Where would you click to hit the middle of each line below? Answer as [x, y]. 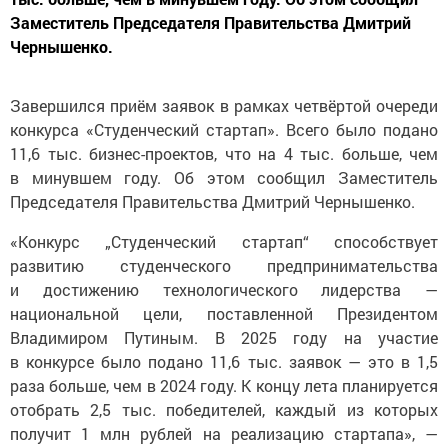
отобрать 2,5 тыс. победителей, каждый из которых [224, 409]
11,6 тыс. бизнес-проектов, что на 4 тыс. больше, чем [224, 153]
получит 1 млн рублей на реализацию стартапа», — [224, 433]
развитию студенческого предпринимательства [224, 265]
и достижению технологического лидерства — [224, 289]
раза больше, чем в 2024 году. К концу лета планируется [224, 385]
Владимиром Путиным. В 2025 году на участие [224, 337]
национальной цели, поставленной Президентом [224, 313]
